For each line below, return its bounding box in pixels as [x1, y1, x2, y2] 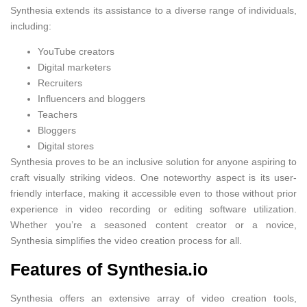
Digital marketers [38, 62, 111, 73]
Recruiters [38, 77, 82, 89]
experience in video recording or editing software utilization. [10, 204, 297, 215]
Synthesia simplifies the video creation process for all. [10, 235, 242, 247]
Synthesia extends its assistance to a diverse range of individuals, [10, 4, 297, 16]
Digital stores [38, 140, 94, 152]
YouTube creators [38, 46, 114, 58]
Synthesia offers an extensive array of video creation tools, [10, 292, 297, 304]
